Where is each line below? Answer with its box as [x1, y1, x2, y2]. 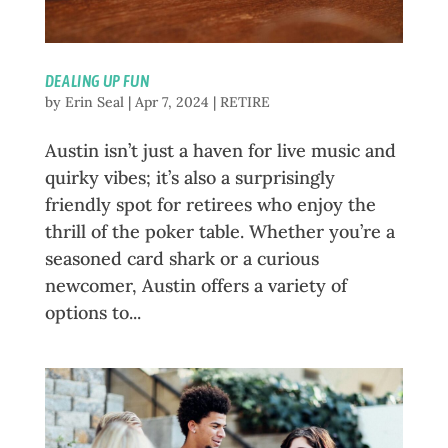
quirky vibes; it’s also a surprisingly [44, 165, 335, 189]
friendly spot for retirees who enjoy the [44, 192, 376, 216]
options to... [44, 300, 141, 324]
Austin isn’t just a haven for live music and [44, 138, 396, 162]
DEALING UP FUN [44, 71, 150, 90]
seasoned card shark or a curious [44, 246, 319, 270]
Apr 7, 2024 [134, 92, 209, 111]
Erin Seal [64, 92, 124, 111]
